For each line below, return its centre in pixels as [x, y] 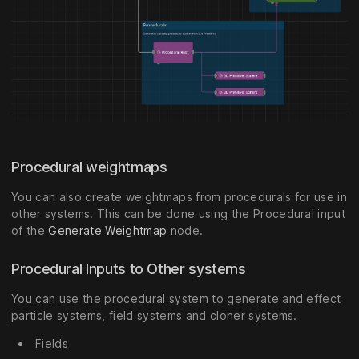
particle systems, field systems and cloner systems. [154, 316]
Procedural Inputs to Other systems [131, 269]
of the [30, 231]
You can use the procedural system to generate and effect [176, 299]
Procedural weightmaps [91, 167]
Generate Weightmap [108, 231]
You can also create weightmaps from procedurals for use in [179, 197]
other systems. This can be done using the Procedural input [179, 214]
